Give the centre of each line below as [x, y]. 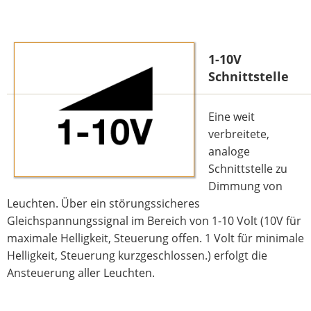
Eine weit [232, 117]
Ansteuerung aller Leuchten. [81, 273]
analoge [229, 152]
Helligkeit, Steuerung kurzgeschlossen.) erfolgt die [137, 256]
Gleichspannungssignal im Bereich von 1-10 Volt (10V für [154, 221]
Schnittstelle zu [248, 169]
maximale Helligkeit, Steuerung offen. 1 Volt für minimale [155, 238]
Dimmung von [245, 186]
